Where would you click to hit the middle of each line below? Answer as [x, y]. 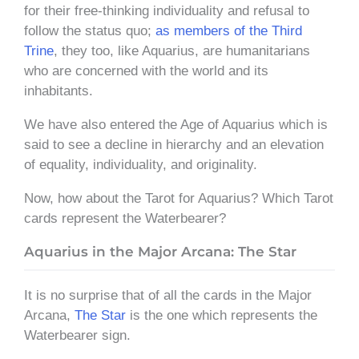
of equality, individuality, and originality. [141, 164]
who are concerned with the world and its [146, 71]
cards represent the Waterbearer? [125, 218]
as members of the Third [229, 30]
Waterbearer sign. [77, 335]
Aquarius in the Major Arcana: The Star [160, 251]
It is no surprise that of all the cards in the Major [168, 295]
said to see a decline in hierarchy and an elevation [174, 144]
